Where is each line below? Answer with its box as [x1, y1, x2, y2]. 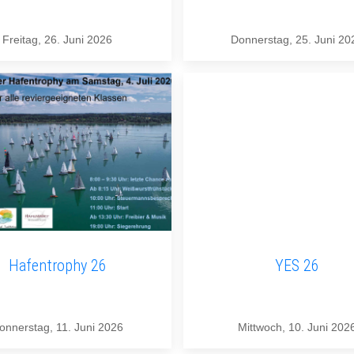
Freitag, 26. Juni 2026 [2, 33, 113, 47]
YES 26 [274, 256, 319, 276]
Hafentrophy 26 [8, 256, 107, 276]
